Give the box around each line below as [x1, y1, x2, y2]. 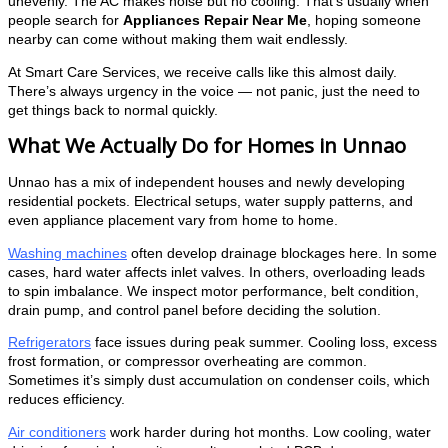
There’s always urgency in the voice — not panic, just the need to [8, 83, 420, 99]
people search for [8, 13, 123, 29]
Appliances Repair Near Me [123, 13, 307, 29]
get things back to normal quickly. [8, 102, 218, 118]
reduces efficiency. [8, 392, 125, 408]
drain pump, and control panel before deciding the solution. [8, 302, 381, 318]
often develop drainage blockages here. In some [127, 245, 437, 261]
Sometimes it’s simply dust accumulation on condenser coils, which [8, 373, 430, 389]
